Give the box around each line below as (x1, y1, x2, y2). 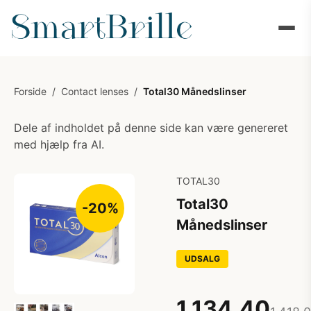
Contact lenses (61, 85, 128, 97)
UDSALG (185, 253, 220, 264)
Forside (14, 85, 47, 97)
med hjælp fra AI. (14, 137, 104, 151)
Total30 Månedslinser (143, 85, 246, 97)
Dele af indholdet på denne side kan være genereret (14, 121, 288, 135)
